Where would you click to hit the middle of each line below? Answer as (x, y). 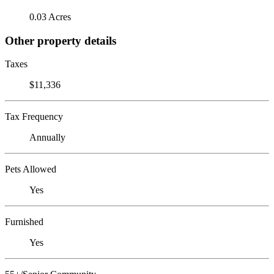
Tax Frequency (34, 117)
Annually (47, 138)
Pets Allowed (31, 169)
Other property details (61, 40)
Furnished (24, 222)
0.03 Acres (50, 17)
